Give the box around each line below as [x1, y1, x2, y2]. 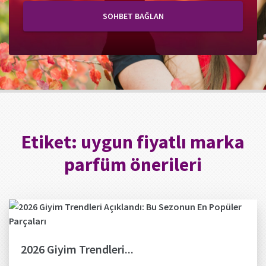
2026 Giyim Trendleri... [21, 242, 134, 256]
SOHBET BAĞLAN [102, 11, 164, 21]
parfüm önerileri [64, 153, 202, 176]
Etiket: [21, 130, 81, 154]
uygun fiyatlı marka [81, 130, 245, 154]
